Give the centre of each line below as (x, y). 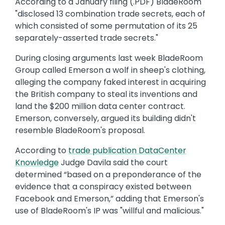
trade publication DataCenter (127, 151)
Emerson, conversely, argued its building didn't (105, 119)
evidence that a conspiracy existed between (103, 187)
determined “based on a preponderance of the (108, 175)
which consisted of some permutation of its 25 (106, 26)
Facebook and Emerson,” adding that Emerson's (109, 199)
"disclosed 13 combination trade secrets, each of (110, 14)
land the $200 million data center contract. (100, 106)
